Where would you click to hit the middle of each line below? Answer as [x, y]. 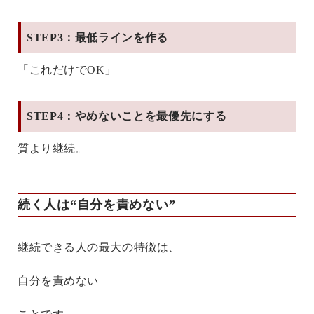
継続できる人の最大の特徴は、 [99, 247]
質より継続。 [53, 148]
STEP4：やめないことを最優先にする [127, 116]
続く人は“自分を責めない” [97, 204]
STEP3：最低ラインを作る [97, 37]
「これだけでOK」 [67, 69]
